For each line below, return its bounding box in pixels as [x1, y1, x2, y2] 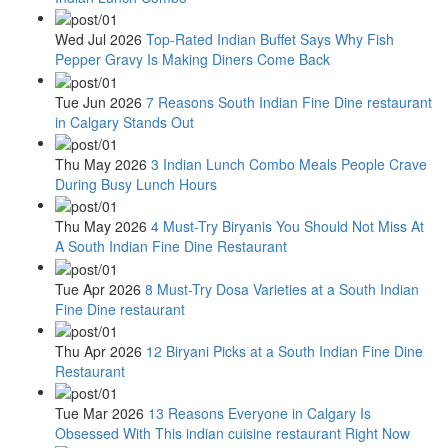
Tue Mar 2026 [55, 403, 144, 424]
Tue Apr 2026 [55, 278, 141, 299]
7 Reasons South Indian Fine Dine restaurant [146, 91, 432, 112]
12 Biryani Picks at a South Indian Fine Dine [146, 340, 423, 361]
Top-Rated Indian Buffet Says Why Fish [146, 29, 394, 50]
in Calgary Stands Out [55, 111, 194, 132]
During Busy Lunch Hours [55, 173, 217, 194]
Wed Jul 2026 [55, 29, 142, 50]
